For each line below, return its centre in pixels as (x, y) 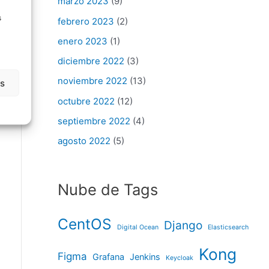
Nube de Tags (108, 189)
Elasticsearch (228, 228)
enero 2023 (83, 41)
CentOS (85, 224)
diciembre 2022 (91, 61)
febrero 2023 (86, 21)
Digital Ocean (138, 228)
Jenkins (145, 257)
